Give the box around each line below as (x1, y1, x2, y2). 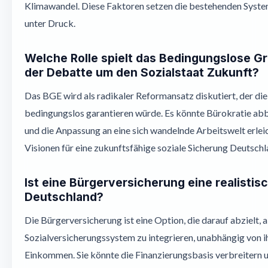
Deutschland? (25, 190, 103, 204)
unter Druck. (25, 17, 75, 29)
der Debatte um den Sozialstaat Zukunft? (25, 65, 259, 80)
